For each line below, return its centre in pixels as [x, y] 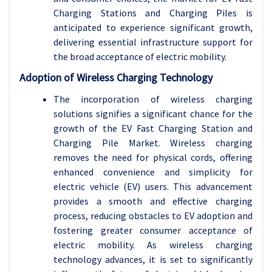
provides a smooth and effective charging [153, 201]
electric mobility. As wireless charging [153, 244]
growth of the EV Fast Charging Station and [153, 128]
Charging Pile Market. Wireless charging [153, 142]
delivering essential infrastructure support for [153, 42]
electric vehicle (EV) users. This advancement [153, 186]
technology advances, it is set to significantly [153, 259]
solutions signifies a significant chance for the [153, 113]
